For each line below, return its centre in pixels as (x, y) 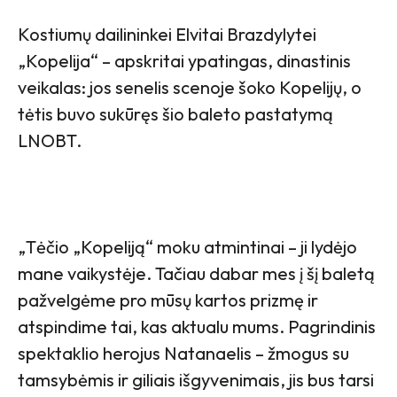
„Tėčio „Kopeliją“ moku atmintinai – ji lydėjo (187, 247)
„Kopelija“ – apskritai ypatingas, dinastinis (184, 61)
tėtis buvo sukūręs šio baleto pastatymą (175, 114)
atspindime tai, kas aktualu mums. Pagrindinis (197, 327)
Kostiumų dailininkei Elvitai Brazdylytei (167, 35)
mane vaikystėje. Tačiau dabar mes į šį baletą (196, 274)
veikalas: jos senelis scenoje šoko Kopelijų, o (190, 88)
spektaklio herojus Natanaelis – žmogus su (183, 354)
